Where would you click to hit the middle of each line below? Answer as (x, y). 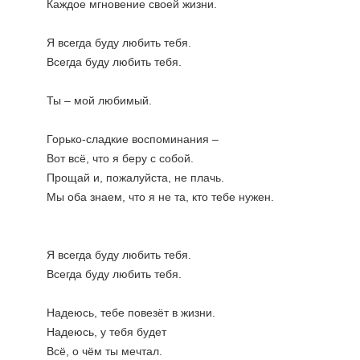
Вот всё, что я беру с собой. (120, 158)
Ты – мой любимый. (99, 100)
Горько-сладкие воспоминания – (133, 139)
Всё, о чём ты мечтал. (104, 351)
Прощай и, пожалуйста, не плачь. (135, 178)
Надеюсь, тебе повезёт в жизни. (131, 313)
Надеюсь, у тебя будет (106, 332)
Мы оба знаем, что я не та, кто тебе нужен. (160, 197)
